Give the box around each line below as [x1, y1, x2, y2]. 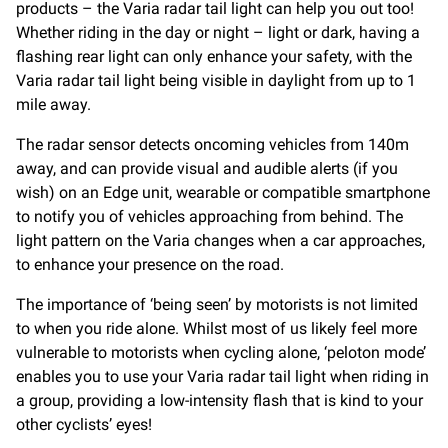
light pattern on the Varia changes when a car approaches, [16, 231, 425, 251]
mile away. [16, 95, 91, 115]
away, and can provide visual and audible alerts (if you [16, 159, 398, 179]
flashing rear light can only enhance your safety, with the [16, 47, 412, 67]
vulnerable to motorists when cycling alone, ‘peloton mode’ [16, 343, 426, 363]
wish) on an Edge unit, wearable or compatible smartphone [16, 183, 430, 203]
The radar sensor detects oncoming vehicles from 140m [16, 135, 409, 155]
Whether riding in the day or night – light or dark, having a [16, 23, 420, 43]
